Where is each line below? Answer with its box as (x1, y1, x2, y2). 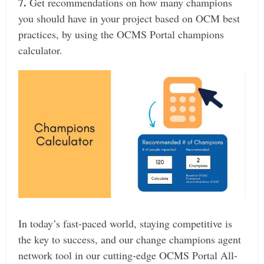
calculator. (18, 43, 63, 58)
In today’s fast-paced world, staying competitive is (18, 216, 233, 230)
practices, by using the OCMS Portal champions (18, 27, 225, 42)
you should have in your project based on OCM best (18, 11, 240, 26)
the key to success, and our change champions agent (18, 232, 242, 246)
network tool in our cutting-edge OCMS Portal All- (18, 247, 238, 262)
